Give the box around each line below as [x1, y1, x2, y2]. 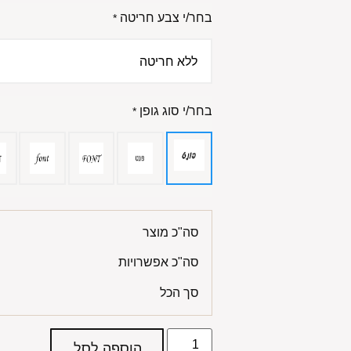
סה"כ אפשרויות [118, 255, 200, 270]
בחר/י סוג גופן [139, 104, 213, 118]
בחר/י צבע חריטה [120, 11, 213, 25]
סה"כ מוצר [143, 225, 200, 239]
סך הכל [160, 285, 200, 299]
